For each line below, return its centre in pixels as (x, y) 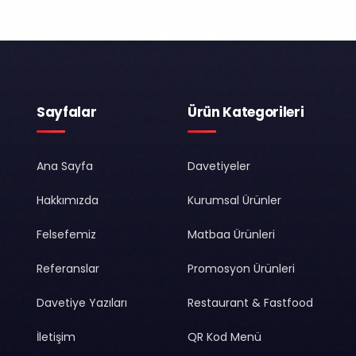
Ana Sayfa (65, 166)
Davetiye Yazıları (82, 302)
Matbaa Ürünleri (231, 234)
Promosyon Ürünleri (241, 268)
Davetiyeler (219, 166)
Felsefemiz (66, 234)
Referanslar (68, 268)
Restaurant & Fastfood (250, 302)
